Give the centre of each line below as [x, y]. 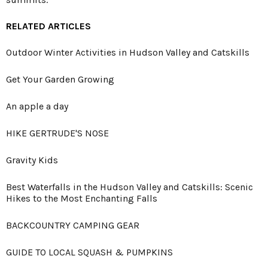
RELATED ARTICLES [48, 26]
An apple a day [37, 106]
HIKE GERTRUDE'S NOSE [57, 133]
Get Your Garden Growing [60, 79]
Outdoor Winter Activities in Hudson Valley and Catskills [128, 52]
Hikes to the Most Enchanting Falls [82, 198]
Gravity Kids [32, 160]
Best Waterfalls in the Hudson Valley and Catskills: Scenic [130, 187]
